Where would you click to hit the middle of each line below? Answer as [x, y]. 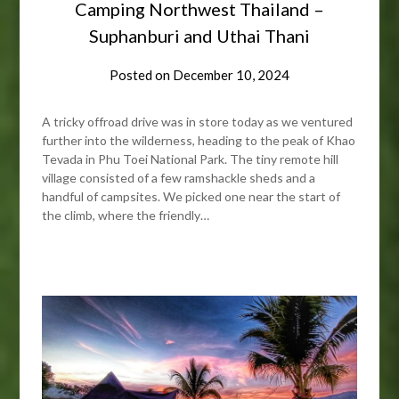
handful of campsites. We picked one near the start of [191, 197]
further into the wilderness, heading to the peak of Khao [199, 141]
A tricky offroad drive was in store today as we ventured [198, 122]
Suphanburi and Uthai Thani [199, 36]
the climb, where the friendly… [126, 216]
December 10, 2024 [231, 75]
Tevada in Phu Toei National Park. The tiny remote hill [191, 159]
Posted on [141, 75]
